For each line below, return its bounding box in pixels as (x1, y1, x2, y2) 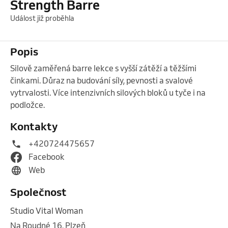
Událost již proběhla (10, 13, 74, 23)
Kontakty (10, 119, 58, 133)
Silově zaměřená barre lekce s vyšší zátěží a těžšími (10, 63, 196, 73)
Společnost (10, 185, 67, 198)
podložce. (10, 99, 46, 110)
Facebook (28, 151, 65, 162)
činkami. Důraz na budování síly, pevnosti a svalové (10, 75, 193, 85)
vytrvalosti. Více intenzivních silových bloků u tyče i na (10, 87, 206, 98)
